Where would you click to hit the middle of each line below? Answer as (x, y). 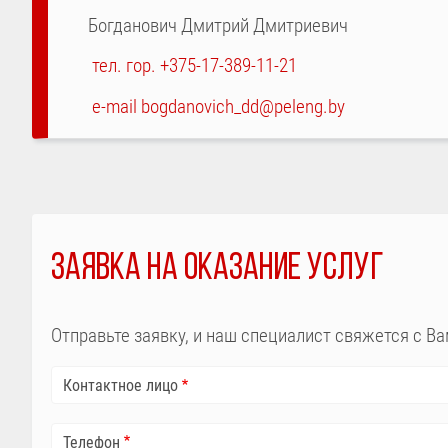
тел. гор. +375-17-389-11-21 (194, 66)
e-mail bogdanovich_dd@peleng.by (218, 107)
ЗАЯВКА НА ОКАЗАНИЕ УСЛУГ (217, 270)
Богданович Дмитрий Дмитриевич (218, 25)
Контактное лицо (120, 385)
